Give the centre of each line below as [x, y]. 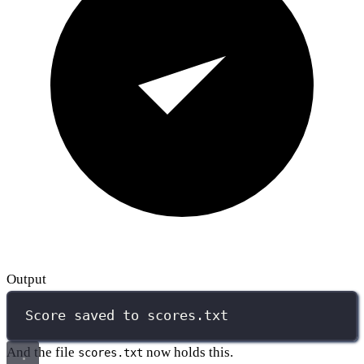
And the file [42, 352]
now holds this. [188, 352]
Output [26, 279]
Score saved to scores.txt [127, 316]
